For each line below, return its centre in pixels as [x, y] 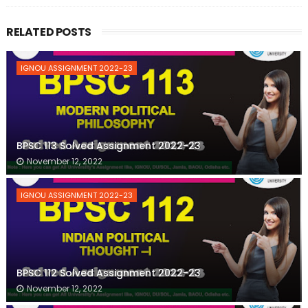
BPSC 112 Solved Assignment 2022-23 [108, 273]
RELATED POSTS [48, 32]
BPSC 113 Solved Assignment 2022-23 [108, 146]
